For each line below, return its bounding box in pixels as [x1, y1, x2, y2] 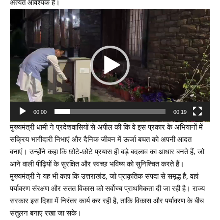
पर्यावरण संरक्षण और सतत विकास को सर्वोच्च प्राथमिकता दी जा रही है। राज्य [10, 185, 205, 193]
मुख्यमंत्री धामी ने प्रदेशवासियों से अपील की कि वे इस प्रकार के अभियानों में [10, 123, 203, 132]
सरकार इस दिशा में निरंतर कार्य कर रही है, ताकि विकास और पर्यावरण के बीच [10, 197, 204, 205]
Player [9, 22, 28, 30]
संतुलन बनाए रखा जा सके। [10, 209, 82, 218]
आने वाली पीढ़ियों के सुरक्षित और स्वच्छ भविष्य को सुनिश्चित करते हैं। [10, 160, 184, 168]
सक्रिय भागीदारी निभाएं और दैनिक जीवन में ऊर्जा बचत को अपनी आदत [10, 136, 192, 144]
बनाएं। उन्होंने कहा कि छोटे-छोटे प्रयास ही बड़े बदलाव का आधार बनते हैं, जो [10, 148, 204, 156]
